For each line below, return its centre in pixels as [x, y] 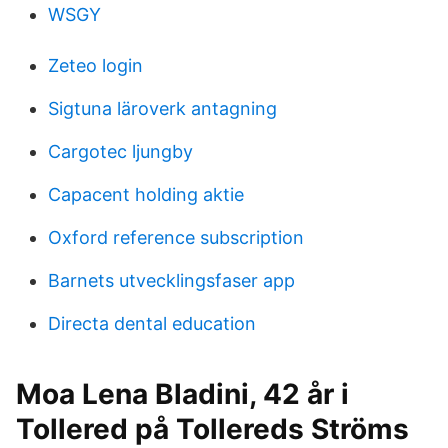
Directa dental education [152, 323]
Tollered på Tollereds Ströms [212, 429]
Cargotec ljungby [120, 151]
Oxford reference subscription [176, 237]
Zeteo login [95, 65]
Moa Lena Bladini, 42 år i [182, 394]
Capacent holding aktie [146, 194]
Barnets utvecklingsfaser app [171, 280]
